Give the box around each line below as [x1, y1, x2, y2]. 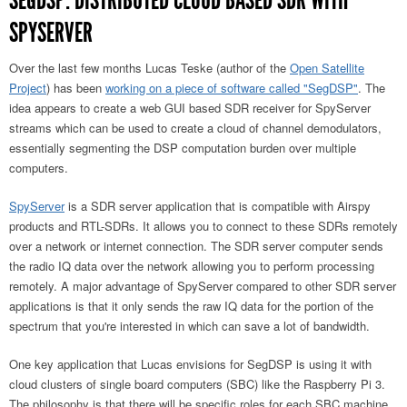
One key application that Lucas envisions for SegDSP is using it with [9, 355, 372, 373]
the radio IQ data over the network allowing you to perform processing [9, 257, 374, 275]
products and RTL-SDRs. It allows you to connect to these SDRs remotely [9, 217, 398, 235]
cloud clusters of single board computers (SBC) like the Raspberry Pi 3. [9, 375, 385, 393]
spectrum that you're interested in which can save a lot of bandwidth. [9, 317, 370, 335]
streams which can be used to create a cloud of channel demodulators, [9, 119, 382, 137]
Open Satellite [290, 59, 364, 77]
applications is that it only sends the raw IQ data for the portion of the [9, 297, 373, 315]
